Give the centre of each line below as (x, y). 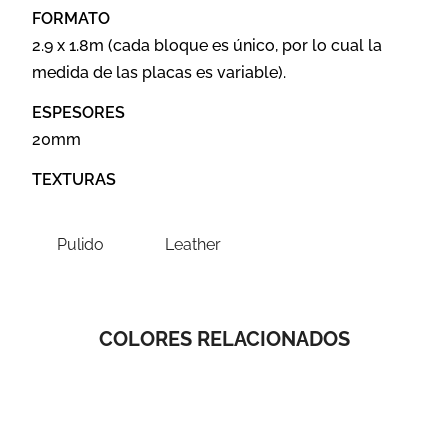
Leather (193, 244)
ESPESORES (79, 113)
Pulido (80, 244)
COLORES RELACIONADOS (224, 339)
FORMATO (71, 18)
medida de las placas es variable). (159, 72)
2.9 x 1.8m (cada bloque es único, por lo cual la (207, 45)
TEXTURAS (74, 180)
